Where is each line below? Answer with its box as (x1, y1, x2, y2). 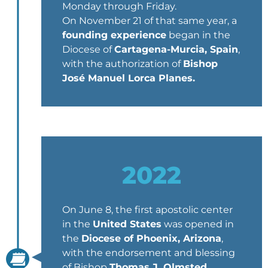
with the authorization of (62, 57, 183, 69)
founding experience (62, 29, 166, 41)
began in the (166, 29, 230, 41)
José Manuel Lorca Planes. (62, 72, 195, 84)
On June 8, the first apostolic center (62, 203, 233, 215)
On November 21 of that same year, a (62, 14, 237, 26)
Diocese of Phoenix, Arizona (81, 232, 221, 244)
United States (93, 218, 162, 230)
